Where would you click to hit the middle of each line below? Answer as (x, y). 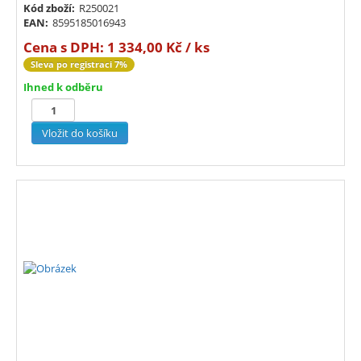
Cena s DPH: (65, 48)
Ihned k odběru (63, 87)
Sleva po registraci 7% (79, 64)
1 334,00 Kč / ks (158, 48)
